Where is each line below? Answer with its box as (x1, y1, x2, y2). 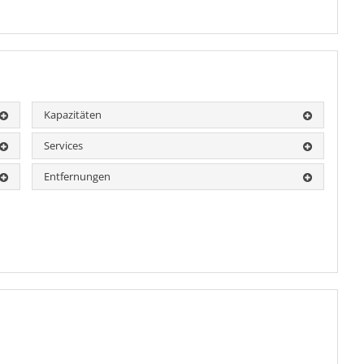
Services (44, 138, 84, 154)
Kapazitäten (44, 107, 102, 123)
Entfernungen (44, 169, 111, 184)
